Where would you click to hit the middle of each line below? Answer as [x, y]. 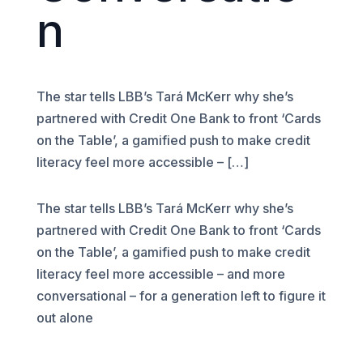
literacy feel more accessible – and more [160, 274]
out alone [64, 318]
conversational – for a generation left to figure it [181, 296]
